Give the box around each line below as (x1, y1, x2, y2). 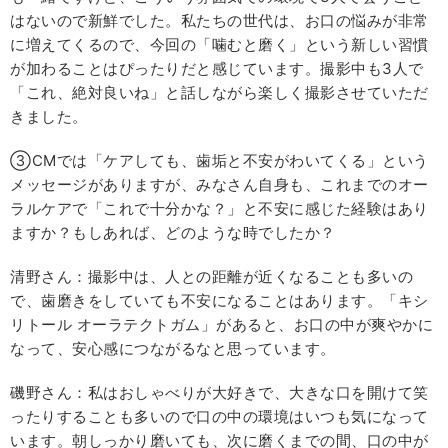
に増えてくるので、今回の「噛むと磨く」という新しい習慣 (10, 35, 429, 55)
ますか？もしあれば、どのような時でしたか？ (10, 223, 336, 243)
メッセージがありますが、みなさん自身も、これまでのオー (10, 175, 429, 195)
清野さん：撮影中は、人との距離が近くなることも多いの (10, 267, 413, 287)
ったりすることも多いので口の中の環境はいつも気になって (10, 407, 429, 427)
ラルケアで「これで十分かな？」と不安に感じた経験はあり (10, 199, 429, 219)
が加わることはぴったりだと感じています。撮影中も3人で (10, 59, 424, 79)
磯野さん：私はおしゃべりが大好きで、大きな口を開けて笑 (10, 383, 429, 403)
